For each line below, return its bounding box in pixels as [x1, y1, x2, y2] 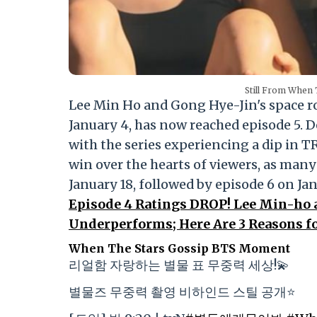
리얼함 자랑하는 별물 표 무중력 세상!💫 [69, 257, 289, 274]
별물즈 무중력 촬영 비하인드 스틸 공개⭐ [69, 284, 296, 301]
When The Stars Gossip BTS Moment [69, 241, 290, 256]
